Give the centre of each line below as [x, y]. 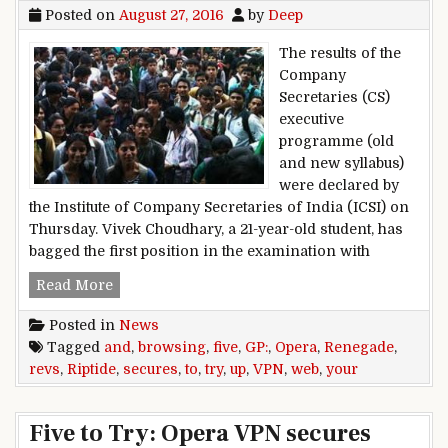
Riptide [91, 368]
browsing [172, 346]
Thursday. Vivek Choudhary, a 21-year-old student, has [216, 228]
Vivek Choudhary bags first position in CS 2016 [276, 283]
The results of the [340, 52]
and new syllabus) [341, 162]
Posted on [80, 14]
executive [311, 118]
